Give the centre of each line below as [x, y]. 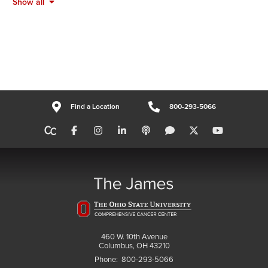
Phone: [108, 260]
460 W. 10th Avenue [134, 237]
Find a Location [95, 106]
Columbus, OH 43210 [134, 246]
